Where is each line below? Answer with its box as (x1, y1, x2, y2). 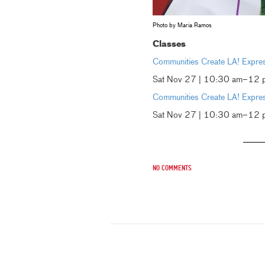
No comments (152, 163, 192, 173)
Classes (152, 40, 186, 49)
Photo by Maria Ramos (152, 22, 212, 28)
